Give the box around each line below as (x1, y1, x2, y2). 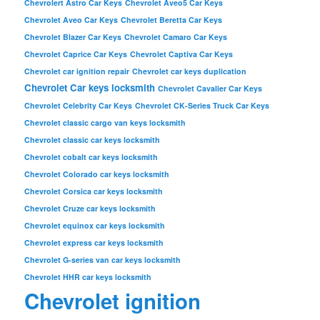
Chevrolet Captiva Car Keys (130, 49, 234, 60)
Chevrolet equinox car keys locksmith (24, 220, 166, 231)
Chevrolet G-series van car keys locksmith (24, 254, 181, 266)
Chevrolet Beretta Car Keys (121, 14, 223, 26)
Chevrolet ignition (24, 286, 201, 316)
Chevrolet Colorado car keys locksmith (24, 169, 170, 180)
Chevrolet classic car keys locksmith (24, 134, 161, 146)
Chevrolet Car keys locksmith (24, 81, 156, 95)
